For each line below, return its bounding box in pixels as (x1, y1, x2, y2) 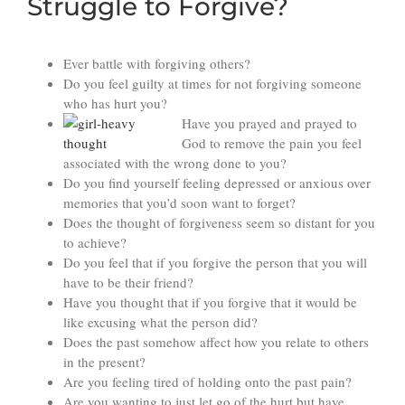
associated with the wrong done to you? (63, 154, 287, 173)
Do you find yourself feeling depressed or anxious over (63, 174, 371, 193)
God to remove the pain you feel (182, 134, 362, 153)
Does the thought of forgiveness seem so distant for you (63, 213, 375, 232)
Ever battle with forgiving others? (63, 54, 250, 73)
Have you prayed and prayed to (182, 114, 357, 133)
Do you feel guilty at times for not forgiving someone (63, 74, 362, 93)
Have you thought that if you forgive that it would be (63, 293, 357, 312)
